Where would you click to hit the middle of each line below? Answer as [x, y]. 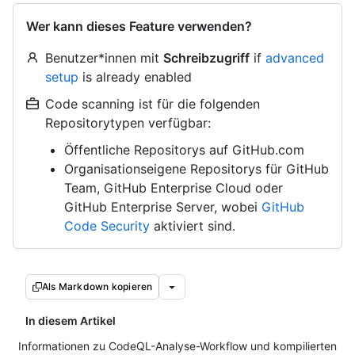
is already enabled [135, 77]
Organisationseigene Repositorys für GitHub [197, 169]
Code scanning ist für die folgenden [153, 104]
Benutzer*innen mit [104, 58]
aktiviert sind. [193, 226]
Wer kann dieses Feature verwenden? [139, 26]
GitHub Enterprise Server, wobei [163, 207]
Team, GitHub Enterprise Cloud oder [174, 188]
